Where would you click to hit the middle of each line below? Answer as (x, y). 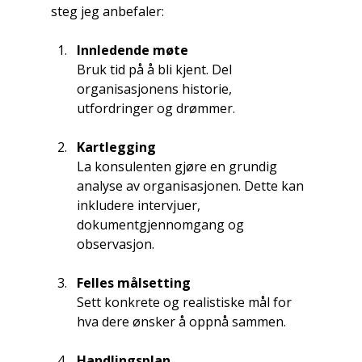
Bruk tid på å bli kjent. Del (156, 70)
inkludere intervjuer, (140, 206)
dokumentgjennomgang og (162, 225)
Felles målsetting (133, 283)
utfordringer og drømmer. (156, 109)
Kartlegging (116, 147)
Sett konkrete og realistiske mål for (185, 303)
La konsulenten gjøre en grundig (178, 167)
